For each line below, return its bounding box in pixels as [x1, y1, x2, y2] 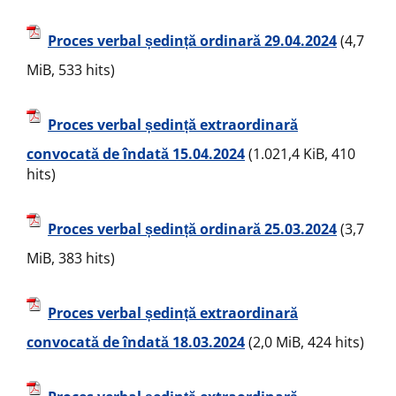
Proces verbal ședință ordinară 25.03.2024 [48, 219, 337, 240]
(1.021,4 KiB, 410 [245, 144, 355, 164]
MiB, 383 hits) [27, 248, 115, 268]
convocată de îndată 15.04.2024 [27, 144, 245, 164]
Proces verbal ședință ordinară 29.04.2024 [48, 31, 337, 51]
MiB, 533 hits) [27, 60, 115, 80]
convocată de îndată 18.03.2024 [27, 332, 245, 352]
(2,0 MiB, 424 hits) [245, 332, 364, 352]
